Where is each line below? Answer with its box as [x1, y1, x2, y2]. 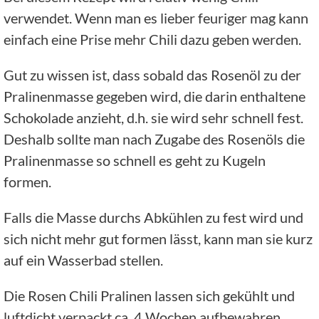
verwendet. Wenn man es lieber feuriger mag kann [4, 9, 308, 26]
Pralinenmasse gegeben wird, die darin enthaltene [4, 87, 305, 105]
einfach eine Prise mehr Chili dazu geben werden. [4, 30, 301, 48]
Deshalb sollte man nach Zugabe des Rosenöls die [4, 130, 305, 147]
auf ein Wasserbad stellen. [4, 251, 163, 268]
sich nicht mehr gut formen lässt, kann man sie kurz [4, 229, 313, 247]
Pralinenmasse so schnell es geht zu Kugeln [4, 151, 266, 169]
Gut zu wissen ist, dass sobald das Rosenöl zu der [4, 66, 301, 83]
